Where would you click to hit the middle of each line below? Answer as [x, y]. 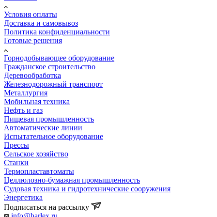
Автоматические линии [43, 128]
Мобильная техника [37, 102]
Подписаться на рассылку [47, 207]
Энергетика [23, 198]
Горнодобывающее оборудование [59, 58]
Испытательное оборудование [54, 137]
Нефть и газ [23, 110]
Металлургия [26, 93]
